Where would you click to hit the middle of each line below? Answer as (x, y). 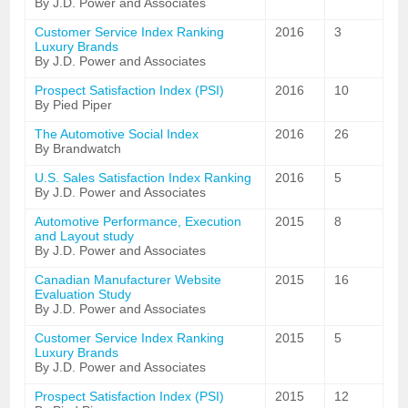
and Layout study (85, 236)
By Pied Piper (74, 105)
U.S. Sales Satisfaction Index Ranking (143, 178)
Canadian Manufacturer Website (128, 280)
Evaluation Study (83, 294)
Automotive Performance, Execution (138, 221)
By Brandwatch (78, 148)
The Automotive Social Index (117, 134)
